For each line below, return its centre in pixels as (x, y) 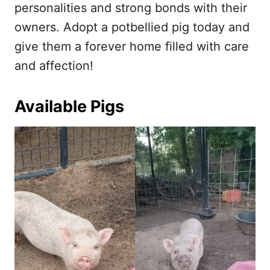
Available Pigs (69, 107)
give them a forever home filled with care (132, 47)
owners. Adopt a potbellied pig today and (132, 27)
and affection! (54, 66)
